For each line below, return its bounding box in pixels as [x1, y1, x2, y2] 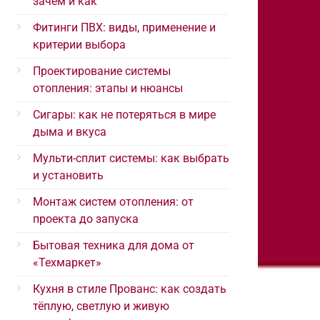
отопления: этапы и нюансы [33, 81, 183, 95]
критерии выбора [33, 38, 126, 51]
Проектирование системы [33, 64, 171, 78]
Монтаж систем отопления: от [33, 195, 194, 209]
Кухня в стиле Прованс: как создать [33, 282, 226, 296]
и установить [33, 169, 104, 182]
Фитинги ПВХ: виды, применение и [33, 21, 216, 34]
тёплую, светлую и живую [33, 299, 169, 313]
